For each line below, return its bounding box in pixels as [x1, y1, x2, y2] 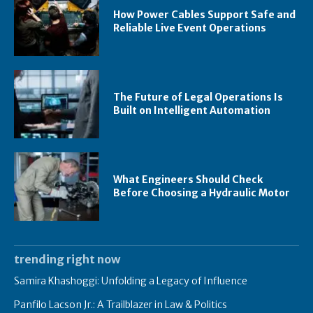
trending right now [14, 252, 120, 266]
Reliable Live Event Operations [113, 22, 267, 35]
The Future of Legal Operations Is [113, 91, 284, 104]
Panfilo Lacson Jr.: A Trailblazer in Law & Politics [14, 298, 227, 311]
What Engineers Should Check [113, 173, 263, 186]
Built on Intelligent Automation [113, 104, 271, 117]
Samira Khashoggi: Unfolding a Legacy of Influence [14, 274, 247, 287]
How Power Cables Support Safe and [113, 8, 296, 22]
